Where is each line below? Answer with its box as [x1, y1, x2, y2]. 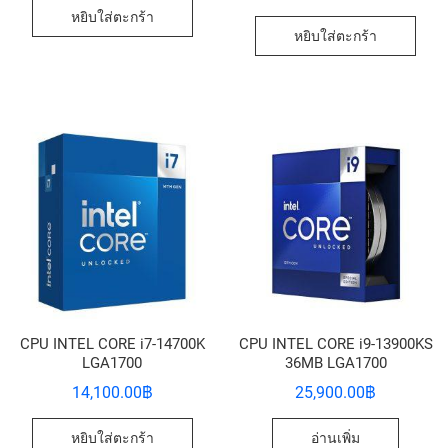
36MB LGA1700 [284, 353, 387, 372]
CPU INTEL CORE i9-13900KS [238, 334, 433, 353]
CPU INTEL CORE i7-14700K [19, 334, 205, 353]
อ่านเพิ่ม [311, 429, 361, 446]
